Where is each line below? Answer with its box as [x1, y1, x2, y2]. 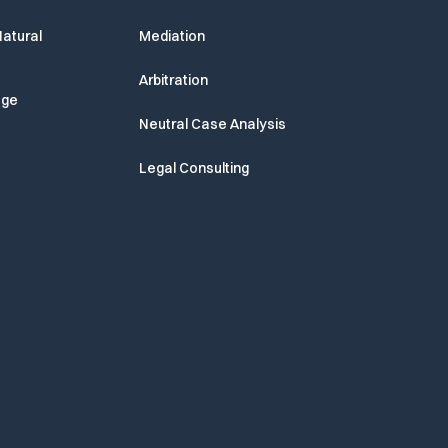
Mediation [138, 27, 205, 46]
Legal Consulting [138, 159, 249, 178]
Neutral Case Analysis [138, 115, 286, 134]
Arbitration [138, 71, 208, 90]
